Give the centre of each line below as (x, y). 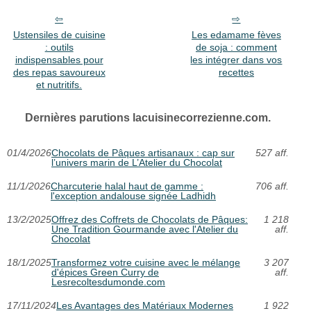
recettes (236, 72)
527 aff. (272, 153)
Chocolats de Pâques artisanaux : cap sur (143, 153)
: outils (59, 47)
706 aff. (272, 186)
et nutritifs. (59, 85)
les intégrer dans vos (236, 60)
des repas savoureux (59, 72)
